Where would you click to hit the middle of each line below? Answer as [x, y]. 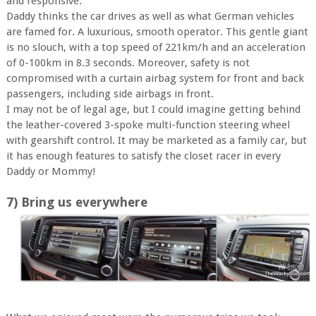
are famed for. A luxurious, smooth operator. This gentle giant [157, 31]
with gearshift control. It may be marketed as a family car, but [156, 140]
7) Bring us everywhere [77, 202]
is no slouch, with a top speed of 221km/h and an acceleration [156, 47]
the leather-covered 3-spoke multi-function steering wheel [148, 124]
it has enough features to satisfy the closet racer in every [143, 156]
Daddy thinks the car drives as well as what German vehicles [150, 16]
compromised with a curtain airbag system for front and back [155, 78]
